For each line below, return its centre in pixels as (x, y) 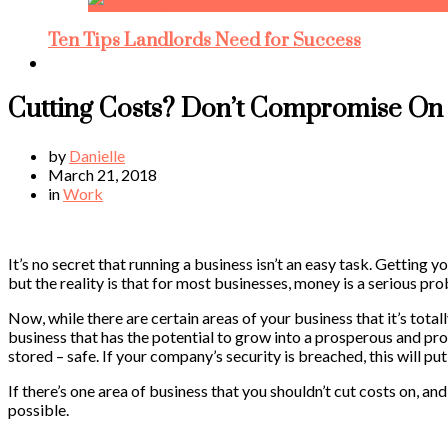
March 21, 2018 (102, 174)
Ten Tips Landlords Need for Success (204, 40)
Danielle (97, 155)
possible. (38, 409)
